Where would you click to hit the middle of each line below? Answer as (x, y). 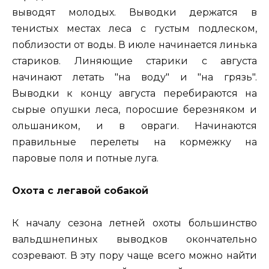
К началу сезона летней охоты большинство (134, 223)
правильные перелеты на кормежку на (134, 142)
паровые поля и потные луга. (85, 158)
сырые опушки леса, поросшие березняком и (134, 109)
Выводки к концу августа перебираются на (134, 93)
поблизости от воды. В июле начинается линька (134, 44)
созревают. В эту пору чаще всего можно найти (134, 256)
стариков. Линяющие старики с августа (134, 61)
